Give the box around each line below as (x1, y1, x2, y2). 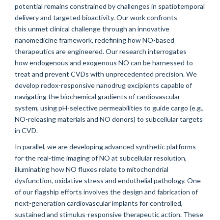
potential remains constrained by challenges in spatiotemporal (15, 1, 205, 10)
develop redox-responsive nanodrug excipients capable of (15, 81, 192, 89)
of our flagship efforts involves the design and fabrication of (15, 187, 198, 196)
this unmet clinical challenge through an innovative (15, 24, 169, 33)
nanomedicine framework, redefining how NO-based (15, 35, 174, 44)
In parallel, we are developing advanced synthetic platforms (15, 142, 196, 151)
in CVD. (15, 126, 38, 135)
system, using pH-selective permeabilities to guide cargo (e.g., (15, 103, 204, 112)
